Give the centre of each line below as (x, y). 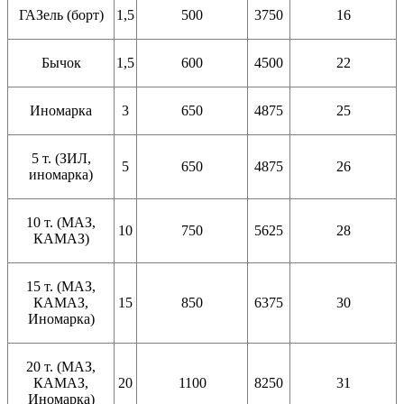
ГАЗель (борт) (61, 15)
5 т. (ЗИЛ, (61, 159)
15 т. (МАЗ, (61, 287)
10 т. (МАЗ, (61, 223)
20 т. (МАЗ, (61, 367)
